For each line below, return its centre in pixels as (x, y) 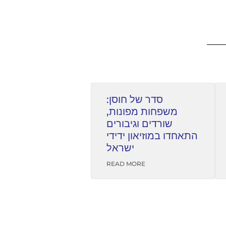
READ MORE (126, 164)
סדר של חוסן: (135, 100)
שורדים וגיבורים (139, 124)
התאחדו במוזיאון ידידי (152, 136)
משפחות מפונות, (142, 112)
